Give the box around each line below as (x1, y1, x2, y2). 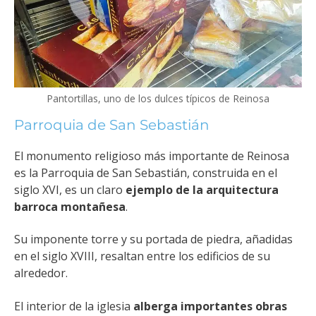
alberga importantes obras (133, 298, 287, 314)
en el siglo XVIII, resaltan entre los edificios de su (14, 248, 270, 265)
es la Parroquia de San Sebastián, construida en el (14, 164, 277, 181)
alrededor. (14, 265, 68, 281)
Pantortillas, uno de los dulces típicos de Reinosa (47, 91, 269, 105)
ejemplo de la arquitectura (126, 181, 279, 197)
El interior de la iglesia (14, 298, 133, 314)
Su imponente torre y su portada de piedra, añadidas (14, 231, 293, 248)
